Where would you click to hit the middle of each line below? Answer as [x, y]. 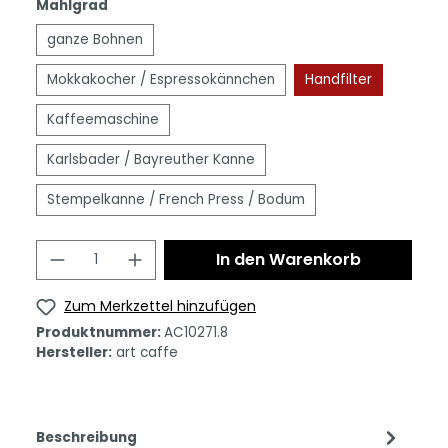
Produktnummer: [100, 332]
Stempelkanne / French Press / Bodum [176, 199]
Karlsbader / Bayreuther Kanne [151, 159]
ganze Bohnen [95, 39]
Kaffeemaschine [103, 119]
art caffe [147, 352]
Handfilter [338, 79]
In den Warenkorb [288, 259]
